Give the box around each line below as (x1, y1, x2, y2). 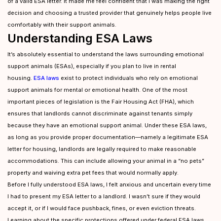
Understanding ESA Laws (7, 31, 152, 45)
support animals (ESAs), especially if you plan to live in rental (7, 63, 176, 70)
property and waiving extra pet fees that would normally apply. (7, 169, 179, 176)
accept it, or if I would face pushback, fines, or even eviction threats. (7, 205, 196, 212)
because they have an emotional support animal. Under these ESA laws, (7, 122, 207, 129)
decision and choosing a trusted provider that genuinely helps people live (7, 9, 212, 16)
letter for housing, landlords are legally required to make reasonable (7, 146, 196, 152)
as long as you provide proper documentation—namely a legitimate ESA (7, 134, 208, 141)
